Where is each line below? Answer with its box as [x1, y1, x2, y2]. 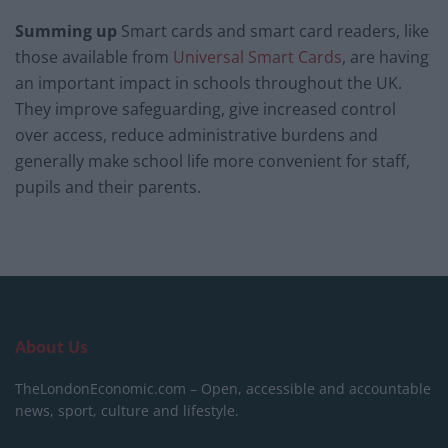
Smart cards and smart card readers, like [117, 19, 429, 42]
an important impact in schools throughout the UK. [15, 71, 402, 94]
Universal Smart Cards [173, 45, 342, 68]
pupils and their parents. [15, 175, 205, 198]
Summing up [15, 19, 117, 42]
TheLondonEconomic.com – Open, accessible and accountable [15, 378, 431, 398]
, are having [342, 45, 429, 68]
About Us [15, 335, 88, 358]
